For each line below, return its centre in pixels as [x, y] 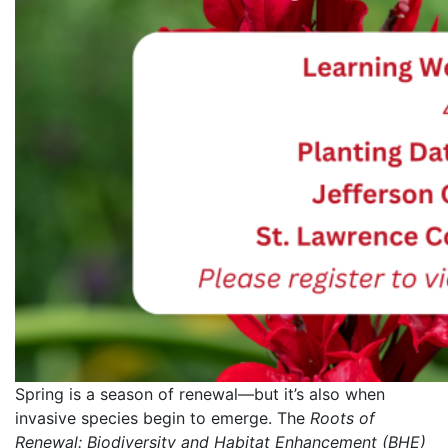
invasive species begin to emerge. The [162, 417]
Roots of [342, 417]
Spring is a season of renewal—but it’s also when [200, 393]
